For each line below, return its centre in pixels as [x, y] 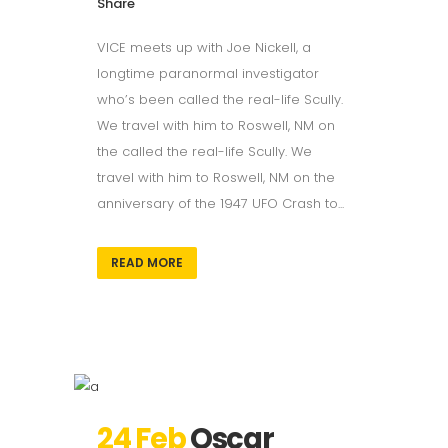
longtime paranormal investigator [208, 73]
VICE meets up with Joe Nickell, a [204, 47]
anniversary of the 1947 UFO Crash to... [220, 203]
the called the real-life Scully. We [204, 151]
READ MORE [147, 262]
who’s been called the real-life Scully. [220, 99]
